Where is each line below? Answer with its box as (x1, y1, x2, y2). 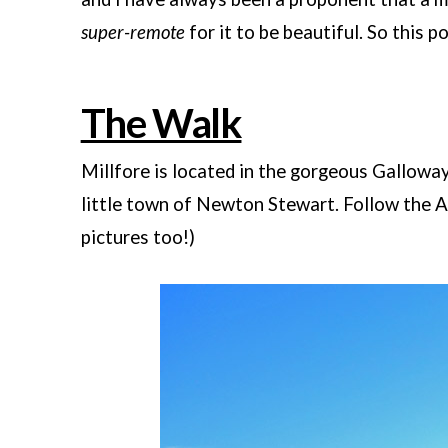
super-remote (80, 21, 185, 44)
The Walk (80, 99, 242, 148)
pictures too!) (80, 226, 195, 249)
